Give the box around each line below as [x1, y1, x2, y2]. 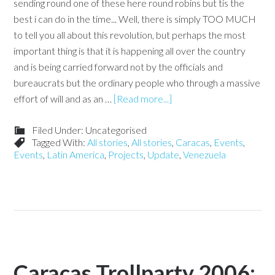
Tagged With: [32, 136, 88, 148]
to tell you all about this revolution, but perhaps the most [14, 29, 246, 41]
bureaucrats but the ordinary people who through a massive [14, 77, 261, 88]
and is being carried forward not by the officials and [14, 61, 223, 72]
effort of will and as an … [14, 93, 114, 104]
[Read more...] [114, 93, 172, 104]
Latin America [47, 149, 105, 160]
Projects [108, 149, 144, 160]
